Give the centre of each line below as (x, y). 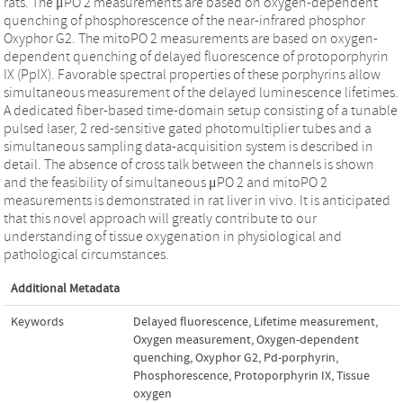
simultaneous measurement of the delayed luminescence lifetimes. (201, 92)
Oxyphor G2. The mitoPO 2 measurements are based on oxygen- (191, 38)
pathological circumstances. (86, 254)
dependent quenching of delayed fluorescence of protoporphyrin (196, 56)
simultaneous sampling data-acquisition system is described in (188, 146)
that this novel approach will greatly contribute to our (160, 218)
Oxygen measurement (192, 340)
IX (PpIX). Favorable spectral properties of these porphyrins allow (192, 74)
